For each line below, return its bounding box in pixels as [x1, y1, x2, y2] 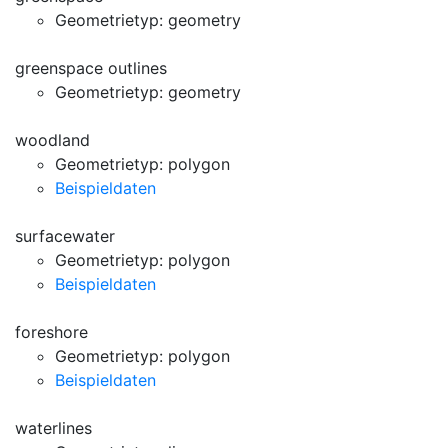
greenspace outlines [15, 58, 167, 78]
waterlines [15, 418, 92, 438]
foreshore [15, 322, 88, 342]
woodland [15, 130, 90, 150]
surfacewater [15, 226, 115, 246]
